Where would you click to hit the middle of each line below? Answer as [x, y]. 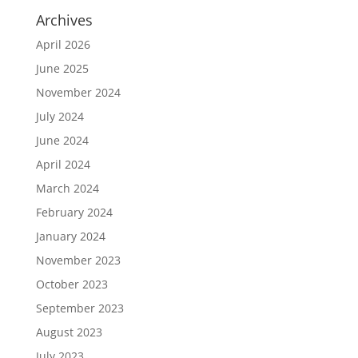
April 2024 [63, 164]
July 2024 [60, 116]
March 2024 [67, 188]
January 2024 [70, 236]
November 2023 [78, 260]
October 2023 [72, 284]
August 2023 [69, 332]
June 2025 [62, 68]
